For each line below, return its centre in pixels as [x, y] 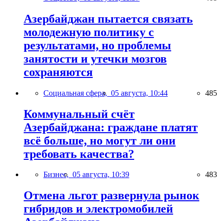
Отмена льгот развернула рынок [111, 196]
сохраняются [58, 72]
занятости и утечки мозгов [95, 58]
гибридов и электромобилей [98, 209]
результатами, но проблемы [97, 45]
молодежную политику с [89, 32]
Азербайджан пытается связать [108, 18]
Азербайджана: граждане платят [111, 127]
